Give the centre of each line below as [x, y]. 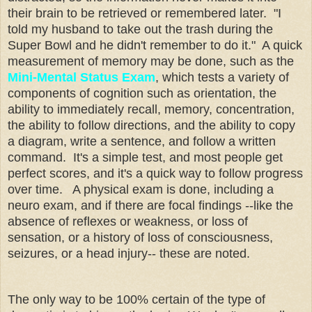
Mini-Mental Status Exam [81, 77]
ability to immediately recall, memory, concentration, [151, 109]
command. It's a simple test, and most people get [145, 157]
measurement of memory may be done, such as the [151, 61]
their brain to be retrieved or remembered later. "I [145, 13]
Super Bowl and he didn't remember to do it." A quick [155, 45]
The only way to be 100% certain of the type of [136, 299]
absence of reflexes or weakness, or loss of [128, 221]
